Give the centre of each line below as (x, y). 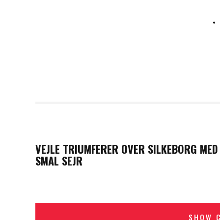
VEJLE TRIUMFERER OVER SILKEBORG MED (127, 149)
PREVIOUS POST (70, 131)
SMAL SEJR (59, 160)
